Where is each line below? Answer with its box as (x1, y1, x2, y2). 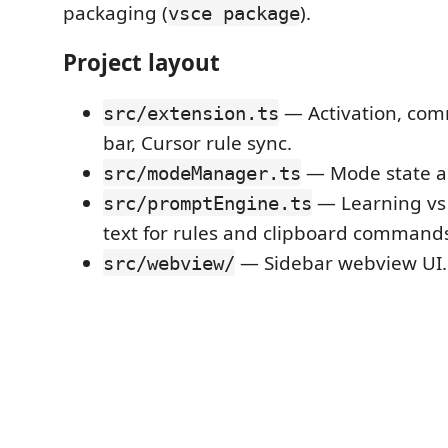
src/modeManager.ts (103, 161, 301, 184)
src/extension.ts (103, 101, 279, 124)
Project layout (63, 47, 220, 78)
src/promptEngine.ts (103, 191, 312, 214)
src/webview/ (103, 251, 235, 274)
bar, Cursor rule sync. (103, 129, 292, 156)
